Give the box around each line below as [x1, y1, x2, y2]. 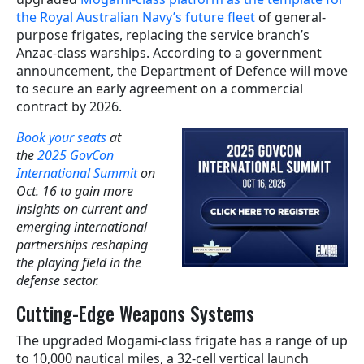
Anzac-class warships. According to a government [16, 43, 322, 62]
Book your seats [16, 128, 106, 146]
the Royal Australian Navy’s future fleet [16, 7, 255, 26]
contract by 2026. [16, 97, 122, 115]
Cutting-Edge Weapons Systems [16, 298, 254, 327]
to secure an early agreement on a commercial [16, 79, 303, 97]
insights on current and [16, 199, 147, 218]
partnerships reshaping [16, 235, 148, 253]
